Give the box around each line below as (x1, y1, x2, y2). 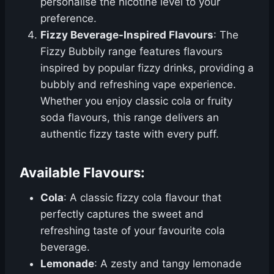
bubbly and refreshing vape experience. (40, 78, 236, 91)
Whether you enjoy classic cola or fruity (40, 95, 232, 107)
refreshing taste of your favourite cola (40, 224, 225, 237)
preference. (40, 12, 97, 24)
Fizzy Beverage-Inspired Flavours (40, 29, 213, 41)
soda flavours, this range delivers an (40, 111, 219, 124)
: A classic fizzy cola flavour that (64, 191, 221, 204)
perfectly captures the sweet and (40, 208, 204, 220)
